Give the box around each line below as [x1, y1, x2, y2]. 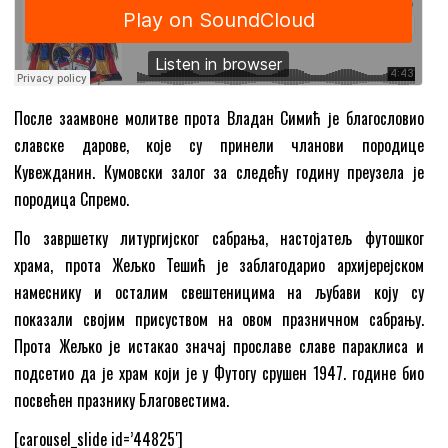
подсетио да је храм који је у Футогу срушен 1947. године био [14, 360, 424, 385]
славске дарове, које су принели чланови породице [14, 132, 424, 157]
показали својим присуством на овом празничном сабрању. [14, 306, 424, 331]
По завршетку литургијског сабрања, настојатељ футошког [14, 225, 424, 250]
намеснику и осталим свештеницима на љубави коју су [14, 279, 424, 304]
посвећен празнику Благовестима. [14, 387, 230, 412]
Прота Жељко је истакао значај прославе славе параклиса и [14, 333, 424, 358]
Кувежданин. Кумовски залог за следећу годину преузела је [14, 159, 424, 184]
